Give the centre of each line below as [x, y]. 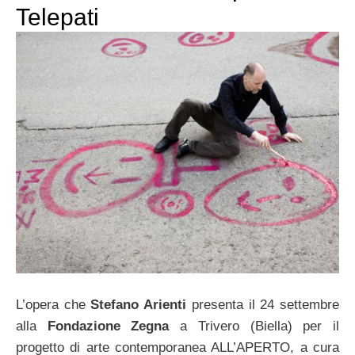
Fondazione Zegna [108, 326]
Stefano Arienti [139, 304]
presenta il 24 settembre [263, 304]
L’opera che [53, 304]
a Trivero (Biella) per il [254, 326]
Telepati [57, 17]
